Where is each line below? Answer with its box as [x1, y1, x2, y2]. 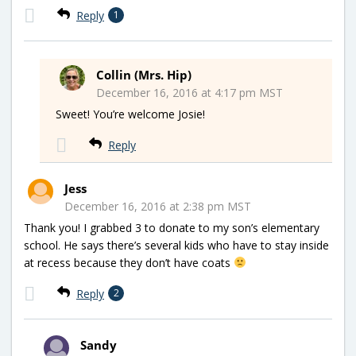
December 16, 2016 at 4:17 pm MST [96, 84, 283, 100]
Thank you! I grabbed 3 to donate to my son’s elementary [24, 219, 319, 235]
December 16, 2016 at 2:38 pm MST [64, 198, 251, 214]
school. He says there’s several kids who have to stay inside [24, 237, 329, 253]
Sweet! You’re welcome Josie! [56, 106, 205, 122]
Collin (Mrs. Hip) [96, 66, 192, 83]
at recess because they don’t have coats [24, 254, 234, 270]
